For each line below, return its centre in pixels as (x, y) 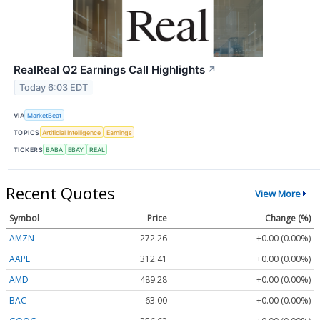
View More (277, 193)
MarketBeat (45, 115)
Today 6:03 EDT (54, 87)
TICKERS (29, 149)
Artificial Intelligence (72, 132)
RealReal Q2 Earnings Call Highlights (109, 69)
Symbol (24, 219)
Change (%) (288, 219)
